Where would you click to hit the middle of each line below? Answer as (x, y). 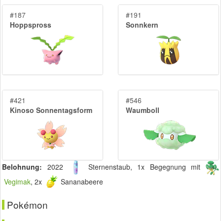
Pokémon (27, 205)
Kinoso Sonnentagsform (51, 110)
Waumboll (143, 110)
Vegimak (17, 181)
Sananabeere (81, 181)
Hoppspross (31, 25)
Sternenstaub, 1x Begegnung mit (145, 166)
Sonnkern (142, 25)
